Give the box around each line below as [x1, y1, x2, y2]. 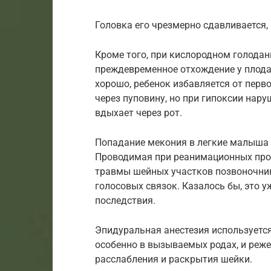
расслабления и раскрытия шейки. [95, 253, 252, 266]
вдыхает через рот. [95, 107, 182, 119]
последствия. [95, 195, 155, 207]
